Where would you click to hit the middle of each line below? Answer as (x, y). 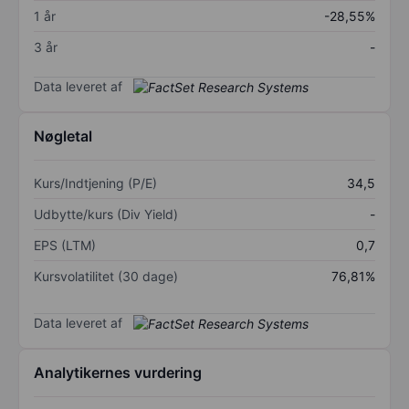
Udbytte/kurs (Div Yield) (106, 215)
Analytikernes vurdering (118, 373)
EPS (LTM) (65, 246)
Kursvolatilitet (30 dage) (106, 277)
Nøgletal (63, 136)
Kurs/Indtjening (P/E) (95, 184)
